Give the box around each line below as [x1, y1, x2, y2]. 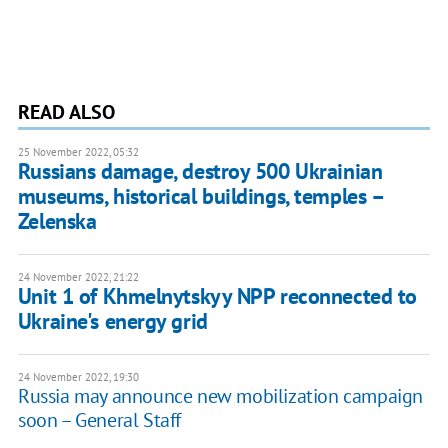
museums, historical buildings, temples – [17, 182, 384, 211]
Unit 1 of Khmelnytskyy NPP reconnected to [17, 282, 417, 311]
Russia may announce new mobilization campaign [17, 383, 423, 410]
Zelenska [17, 207, 97, 236]
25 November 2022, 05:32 [17, 145, 139, 160]
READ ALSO [17, 99, 115, 126]
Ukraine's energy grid [17, 307, 208, 336]
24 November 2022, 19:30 [17, 370, 139, 385]
